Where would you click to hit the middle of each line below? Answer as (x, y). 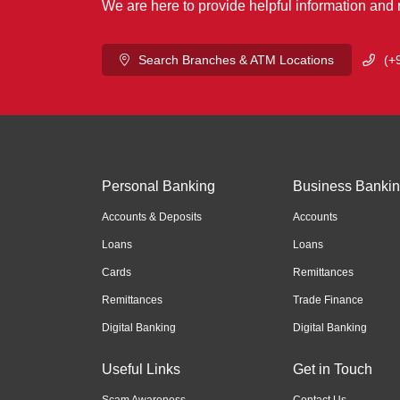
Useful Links (141, 369)
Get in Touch (332, 369)
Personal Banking (158, 186)
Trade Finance (328, 300)
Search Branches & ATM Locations (236, 60)
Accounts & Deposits (152, 217)
